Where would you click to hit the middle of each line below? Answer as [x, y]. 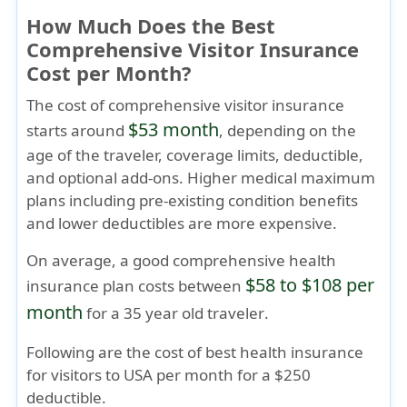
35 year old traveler [194, 313]
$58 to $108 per [310, 285]
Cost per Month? [109, 73]
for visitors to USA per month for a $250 [169, 375]
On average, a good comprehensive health [182, 260]
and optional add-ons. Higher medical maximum [201, 178]
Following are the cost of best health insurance [195, 352]
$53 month [174, 129]
